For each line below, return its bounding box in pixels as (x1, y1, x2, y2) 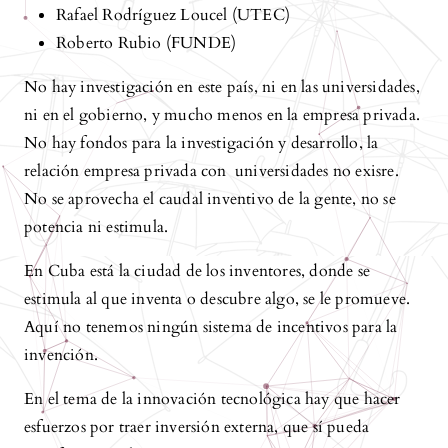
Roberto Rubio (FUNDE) (56, 32, 237, 55)
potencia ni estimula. (24, 216, 169, 239)
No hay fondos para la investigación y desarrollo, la (24, 132, 379, 155)
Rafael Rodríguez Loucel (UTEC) (56, 4, 290, 27)
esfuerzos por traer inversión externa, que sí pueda (24, 416, 370, 439)
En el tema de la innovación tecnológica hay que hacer (24, 388, 401, 411)
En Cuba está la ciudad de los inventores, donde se (24, 260, 371, 283)
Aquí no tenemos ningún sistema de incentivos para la (24, 316, 398, 339)
